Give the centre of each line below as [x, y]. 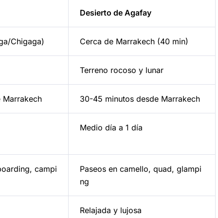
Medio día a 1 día [111, 127]
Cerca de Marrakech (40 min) [134, 41]
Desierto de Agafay [115, 12]
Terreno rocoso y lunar [121, 70]
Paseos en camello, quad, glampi [140, 169]
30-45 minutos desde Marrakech [140, 99]
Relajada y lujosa [110, 210]
